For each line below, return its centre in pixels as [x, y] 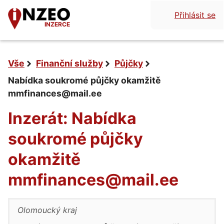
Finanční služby [69, 63]
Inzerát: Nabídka [72, 118]
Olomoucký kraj [47, 210]
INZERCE [57, 24]
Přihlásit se [195, 15]
